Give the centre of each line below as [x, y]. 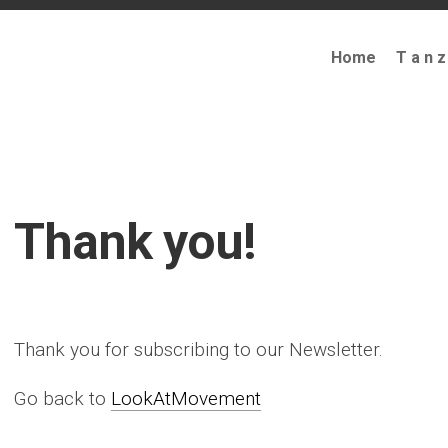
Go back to [62, 398]
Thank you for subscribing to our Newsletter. [198, 349]
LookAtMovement [186, 398]
